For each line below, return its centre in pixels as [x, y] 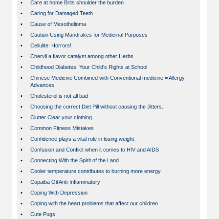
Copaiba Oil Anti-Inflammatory [65, 182]
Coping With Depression [59, 193]
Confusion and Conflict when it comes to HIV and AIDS [95, 150]
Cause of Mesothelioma [58, 24]
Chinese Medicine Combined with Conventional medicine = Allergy [108, 78]
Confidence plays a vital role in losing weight [82, 139]
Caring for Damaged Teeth [62, 13]
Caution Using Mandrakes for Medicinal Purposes [89, 35]
